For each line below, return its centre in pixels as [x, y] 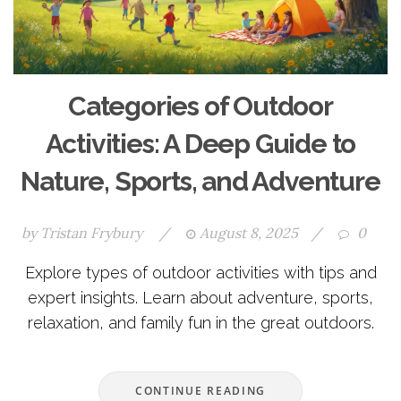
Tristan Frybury [91, 233]
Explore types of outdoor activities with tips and [200, 273]
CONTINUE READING [200, 391]
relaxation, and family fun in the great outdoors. [200, 323]
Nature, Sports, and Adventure [200, 182]
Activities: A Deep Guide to [200, 144]
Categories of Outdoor [200, 107]
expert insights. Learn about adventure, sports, [200, 298]
